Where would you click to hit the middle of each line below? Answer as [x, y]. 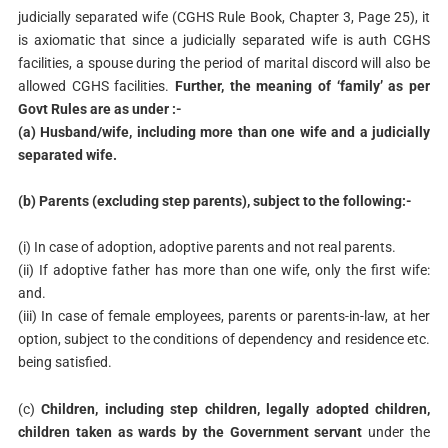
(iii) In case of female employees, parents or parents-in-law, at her [224, 316]
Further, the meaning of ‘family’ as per [302, 86]
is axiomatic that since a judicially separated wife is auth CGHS [224, 40]
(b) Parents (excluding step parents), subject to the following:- [216, 201]
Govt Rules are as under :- [99, 109]
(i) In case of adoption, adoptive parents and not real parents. [206, 247]
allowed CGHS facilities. [96, 86]
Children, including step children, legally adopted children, [236, 408]
